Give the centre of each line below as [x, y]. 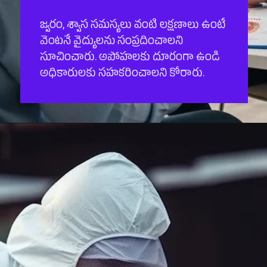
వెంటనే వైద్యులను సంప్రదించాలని [111, 42]
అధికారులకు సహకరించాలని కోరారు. [122, 74]
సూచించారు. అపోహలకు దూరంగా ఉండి [130, 58]
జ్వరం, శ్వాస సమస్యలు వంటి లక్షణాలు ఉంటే [133, 26]
